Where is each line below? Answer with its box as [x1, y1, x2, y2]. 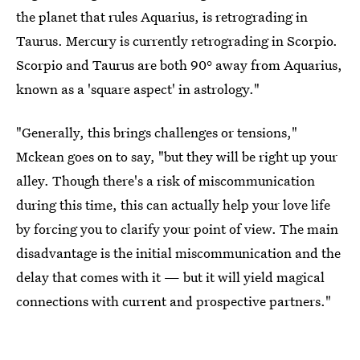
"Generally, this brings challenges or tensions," [16, 123, 297, 142]
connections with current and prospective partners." [16, 292, 331, 311]
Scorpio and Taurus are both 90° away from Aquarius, [16, 55, 342, 75]
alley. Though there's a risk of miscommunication [16, 171, 315, 190]
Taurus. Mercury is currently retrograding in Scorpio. [16, 31, 337, 51]
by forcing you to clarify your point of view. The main [16, 219, 338, 239]
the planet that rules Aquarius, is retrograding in [16, 7, 308, 27]
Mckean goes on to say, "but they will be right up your [16, 147, 337, 166]
